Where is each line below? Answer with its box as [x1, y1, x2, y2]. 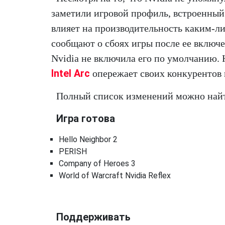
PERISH [59, 147, 87, 156]
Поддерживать [56, 211, 131, 223]
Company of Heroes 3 [59, 159, 136, 168]
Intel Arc [51, 67, 90, 79]
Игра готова [56, 113, 115, 125]
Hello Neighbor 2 [59, 135, 118, 144]
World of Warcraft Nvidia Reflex [59, 171, 171, 180]
